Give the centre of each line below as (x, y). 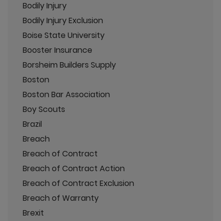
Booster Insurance (57, 50)
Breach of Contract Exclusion (78, 183)
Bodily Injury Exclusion (63, 20)
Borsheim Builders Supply (69, 65)
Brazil (32, 124)
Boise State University (64, 35)
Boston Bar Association (66, 94)
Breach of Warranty (61, 198)
